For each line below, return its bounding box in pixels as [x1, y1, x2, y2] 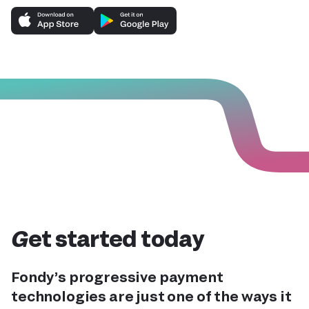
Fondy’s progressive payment [11, 268, 223, 285]
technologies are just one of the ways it [11, 287, 292, 304]
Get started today [28, 224, 203, 251]
